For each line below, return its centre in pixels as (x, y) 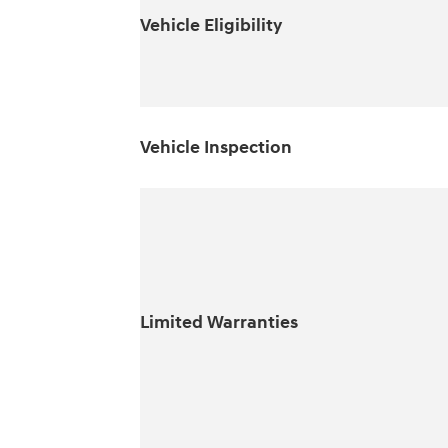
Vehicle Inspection (215, 147)
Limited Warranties (218, 322)
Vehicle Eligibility (210, 25)
